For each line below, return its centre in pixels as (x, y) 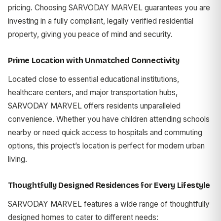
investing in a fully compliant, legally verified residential (101, 21)
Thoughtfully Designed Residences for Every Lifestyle (109, 185)
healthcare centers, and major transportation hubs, (93, 92)
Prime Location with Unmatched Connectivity (94, 60)
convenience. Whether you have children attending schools (109, 119)
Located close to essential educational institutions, (93, 79)
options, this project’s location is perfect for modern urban (106, 146)
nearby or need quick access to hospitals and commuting (105, 132)
